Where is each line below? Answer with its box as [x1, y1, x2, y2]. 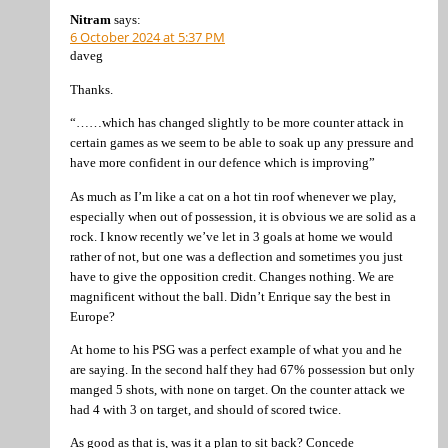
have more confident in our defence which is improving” [70, 155, 375, 171]
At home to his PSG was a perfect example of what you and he [70, 342, 402, 357]
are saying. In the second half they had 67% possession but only [70, 362, 415, 377]
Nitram [70, 12, 111, 28]
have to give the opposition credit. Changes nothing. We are [70, 268, 394, 284]
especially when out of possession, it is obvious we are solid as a [70, 208, 416, 224]
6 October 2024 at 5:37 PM [70, 28, 225, 47]
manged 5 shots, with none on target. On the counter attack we [70, 382, 405, 397]
